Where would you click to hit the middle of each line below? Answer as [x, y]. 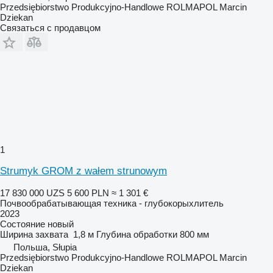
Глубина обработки [137, 234]
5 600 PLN [88, 193]
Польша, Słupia [45, 247]
